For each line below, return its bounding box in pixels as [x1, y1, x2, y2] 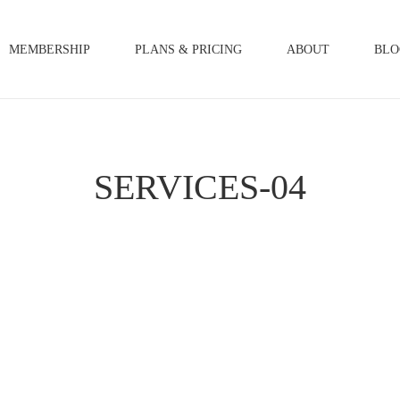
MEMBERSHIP [9, 43, 90, 57]
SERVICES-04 [94, 167, 306, 207]
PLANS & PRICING [135, 43, 242, 57]
